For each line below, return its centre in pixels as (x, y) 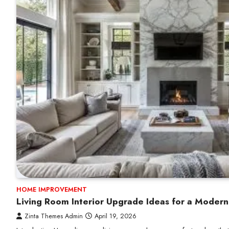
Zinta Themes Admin (54, 216)
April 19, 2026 (116, 216)
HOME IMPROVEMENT (52, 190)
